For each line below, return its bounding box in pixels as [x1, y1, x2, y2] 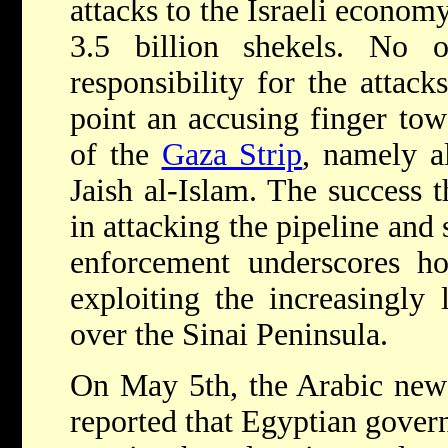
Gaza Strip [161, 137, 303, 173]
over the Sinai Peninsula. [70, 317, 388, 353]
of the [70, 137, 162, 173]
